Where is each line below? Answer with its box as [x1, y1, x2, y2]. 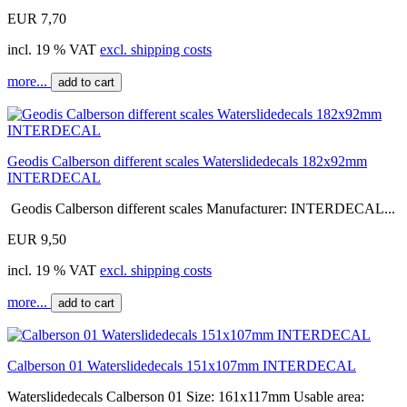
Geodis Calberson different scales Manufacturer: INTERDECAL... [7, 200, 395, 216]
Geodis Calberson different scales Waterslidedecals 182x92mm [7, 153, 367, 169]
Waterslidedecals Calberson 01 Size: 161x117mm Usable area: [7, 388, 364, 404]
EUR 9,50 [7, 231, 66, 247]
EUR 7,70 [7, 10, 66, 26]
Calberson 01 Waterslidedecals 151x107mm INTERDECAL [7, 357, 356, 373]
